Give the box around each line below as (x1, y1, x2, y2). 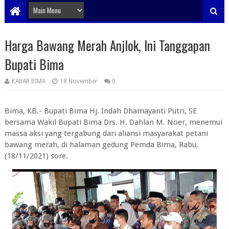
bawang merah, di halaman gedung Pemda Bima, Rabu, (4, 140, 198, 149)
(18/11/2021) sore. (4, 151, 70, 161)
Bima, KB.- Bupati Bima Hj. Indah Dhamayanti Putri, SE (4, 106, 197, 116)
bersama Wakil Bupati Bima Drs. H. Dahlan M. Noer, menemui (4, 118, 222, 127)
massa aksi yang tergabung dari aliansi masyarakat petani (4, 129, 208, 138)
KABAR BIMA (11, 78, 45, 85)
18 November (59, 78, 98, 85)
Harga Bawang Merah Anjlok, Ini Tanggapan (4, 36, 210, 55)
